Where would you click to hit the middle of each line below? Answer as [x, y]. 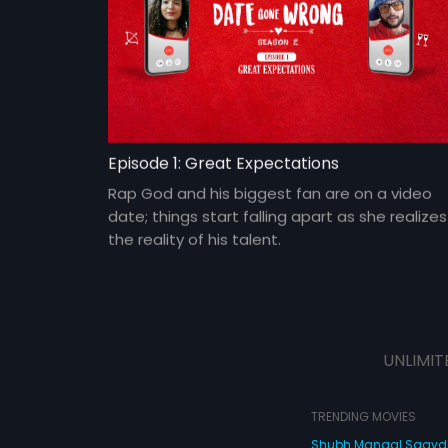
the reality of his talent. [194, 240]
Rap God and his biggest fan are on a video [269, 194]
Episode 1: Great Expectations [223, 164]
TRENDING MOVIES [363, 417]
